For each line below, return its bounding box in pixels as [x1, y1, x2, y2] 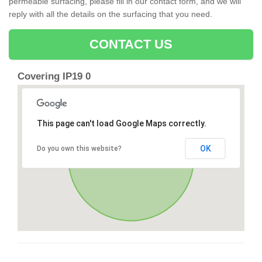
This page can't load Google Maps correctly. [36, 119, 206, 129]
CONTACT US [89, 37, 173, 52]
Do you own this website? [36, 144, 122, 153]
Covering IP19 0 [18, 71, 91, 82]
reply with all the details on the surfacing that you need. [9, 9, 212, 19]
